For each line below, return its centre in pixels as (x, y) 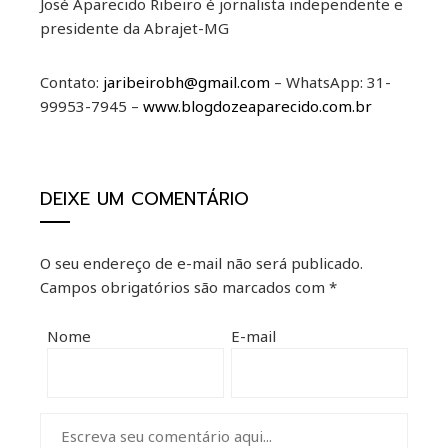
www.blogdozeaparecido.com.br (257, 106)
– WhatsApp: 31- (330, 82)
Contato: (71, 82)
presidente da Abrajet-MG (134, 28)
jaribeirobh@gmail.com (186, 82)
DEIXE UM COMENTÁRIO (144, 199)
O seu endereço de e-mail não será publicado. (201, 263)
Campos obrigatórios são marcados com (184, 287)
